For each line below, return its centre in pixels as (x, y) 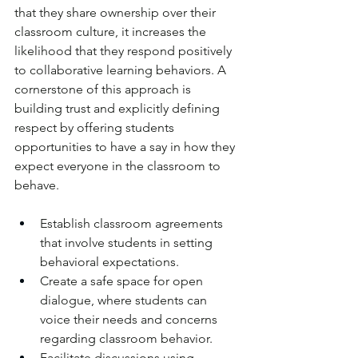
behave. (37, 185)
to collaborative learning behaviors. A (122, 70)
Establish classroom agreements (133, 224)
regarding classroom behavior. (128, 339)
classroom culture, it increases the (112, 32)
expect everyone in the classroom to (119, 166)
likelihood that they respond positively (125, 51)
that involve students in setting (128, 243)
